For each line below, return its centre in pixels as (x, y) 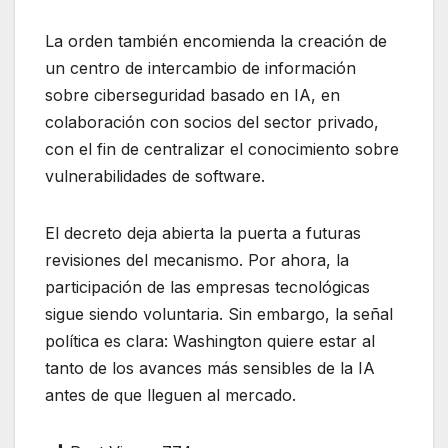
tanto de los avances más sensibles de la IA (210, 367)
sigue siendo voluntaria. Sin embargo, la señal (219, 313)
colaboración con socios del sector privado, (212, 121)
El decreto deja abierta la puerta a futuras (203, 232)
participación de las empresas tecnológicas (207, 286)
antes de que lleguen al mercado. (170, 394)
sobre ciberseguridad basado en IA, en (192, 94)
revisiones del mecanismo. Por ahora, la (197, 259)
